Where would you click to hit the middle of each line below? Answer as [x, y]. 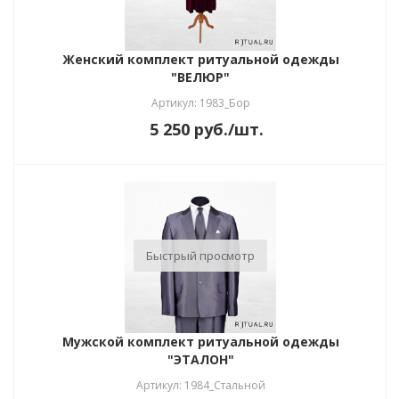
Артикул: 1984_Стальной [200, 385]
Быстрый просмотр [200, 255]
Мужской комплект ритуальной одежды [200, 341]
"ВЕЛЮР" [200, 77]
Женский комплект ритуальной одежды [200, 59]
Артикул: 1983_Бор [200, 102]
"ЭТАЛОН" [200, 359]
